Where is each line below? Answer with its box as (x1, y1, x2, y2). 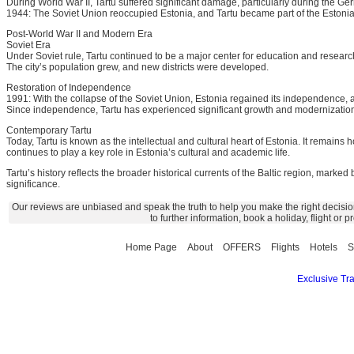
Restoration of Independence (6, 82, 131, 93)
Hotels (310, 242, 337, 253)
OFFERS (223, 242, 261, 253)
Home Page (126, 242, 177, 253)
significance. (6, 179, 60, 190)
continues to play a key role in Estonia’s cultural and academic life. (6, 147, 290, 158)
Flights (271, 242, 299, 253)
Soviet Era (6, 40, 51, 51)
